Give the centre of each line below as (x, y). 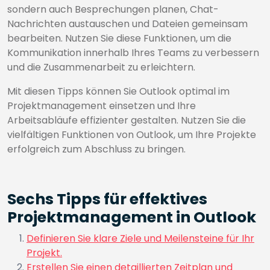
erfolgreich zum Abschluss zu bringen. (96, 149)
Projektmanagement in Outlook (132, 217)
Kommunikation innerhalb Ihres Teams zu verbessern (133, 53)
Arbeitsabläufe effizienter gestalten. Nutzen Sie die (127, 120)
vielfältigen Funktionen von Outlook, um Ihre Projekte (132, 135)
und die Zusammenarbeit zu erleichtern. (101, 67)
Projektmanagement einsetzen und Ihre (102, 106)
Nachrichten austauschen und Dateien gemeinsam (127, 24)
